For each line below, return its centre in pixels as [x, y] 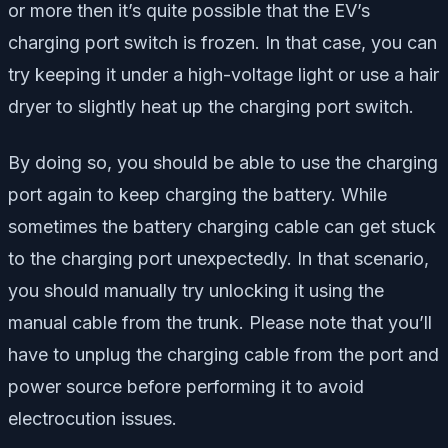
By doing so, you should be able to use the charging [223, 163]
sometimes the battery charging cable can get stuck [222, 227]
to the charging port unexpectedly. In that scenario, [218, 259]
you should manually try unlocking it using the [196, 291]
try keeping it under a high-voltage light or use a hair [223, 75]
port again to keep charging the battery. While [197, 195]
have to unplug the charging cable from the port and [223, 355]
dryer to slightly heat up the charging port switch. [211, 107]
